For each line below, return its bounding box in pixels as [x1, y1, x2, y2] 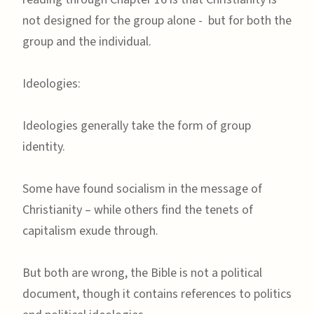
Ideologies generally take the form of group [22, 116, 251, 135]
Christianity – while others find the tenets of [22, 200, 253, 219]
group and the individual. [22, 32, 151, 50]
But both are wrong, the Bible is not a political [22, 264, 262, 282]
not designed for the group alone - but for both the [22, 11, 292, 29]
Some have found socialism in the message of [22, 179, 262, 198]
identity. [22, 137, 65, 156]
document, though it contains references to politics [22, 285, 292, 303]
